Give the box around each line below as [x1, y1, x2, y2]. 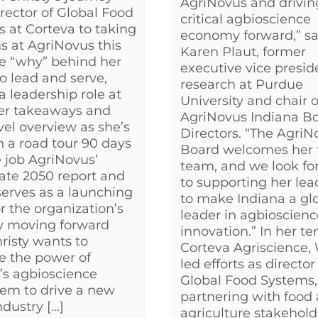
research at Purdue [180, 77, 303, 93]
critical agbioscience [180, 11, 311, 28]
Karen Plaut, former [180, 44, 306, 60]
